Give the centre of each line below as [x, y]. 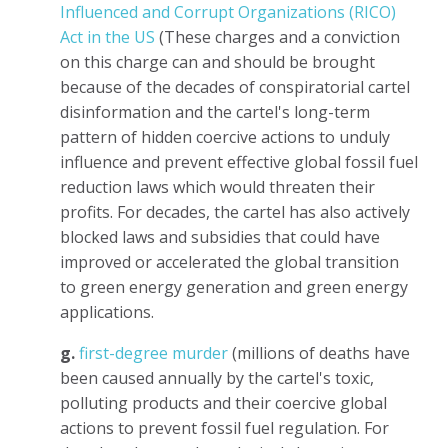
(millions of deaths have [319, 352]
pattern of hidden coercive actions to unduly [225, 136]
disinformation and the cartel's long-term [215, 111]
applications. [107, 311]
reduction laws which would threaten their [217, 186]
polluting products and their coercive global [223, 402]
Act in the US [107, 36]
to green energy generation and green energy [234, 286]
